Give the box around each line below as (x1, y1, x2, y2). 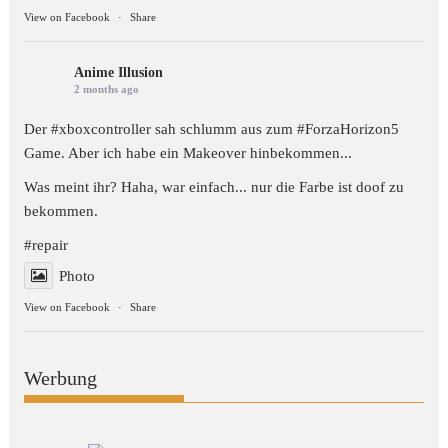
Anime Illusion (74, 64, 164, 80)
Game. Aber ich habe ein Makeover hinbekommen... (24, 144, 353, 161)
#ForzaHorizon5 (297, 120, 400, 137)
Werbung (24, 367, 98, 390)
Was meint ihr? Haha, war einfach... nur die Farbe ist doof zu (24, 178, 405, 195)
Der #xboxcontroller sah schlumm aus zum (24, 120, 298, 137)
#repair (24, 236, 69, 253)
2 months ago (74, 82, 140, 95)
